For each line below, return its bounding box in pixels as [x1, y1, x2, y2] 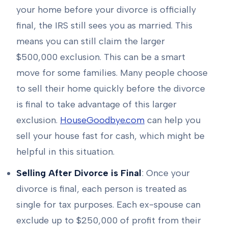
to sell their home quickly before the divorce [16, 83, 205, 95]
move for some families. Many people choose [16, 67, 208, 79]
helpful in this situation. [16, 146, 115, 158]
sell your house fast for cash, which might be [16, 130, 205, 142]
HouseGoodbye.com [60, 115, 145, 126]
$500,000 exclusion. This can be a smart [16, 51, 185, 63]
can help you [145, 115, 201, 126]
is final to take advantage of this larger [16, 99, 177, 110]
